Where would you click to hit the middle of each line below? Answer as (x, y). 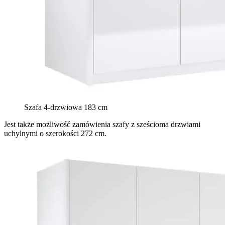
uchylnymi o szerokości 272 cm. (55, 133)
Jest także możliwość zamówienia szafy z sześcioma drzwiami (102, 124)
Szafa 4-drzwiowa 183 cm (66, 107)
